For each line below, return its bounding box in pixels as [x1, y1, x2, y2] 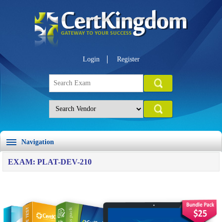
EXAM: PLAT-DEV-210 [8, 158, 92, 166]
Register [116, 55, 140, 63]
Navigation [21, 138, 54, 146]
